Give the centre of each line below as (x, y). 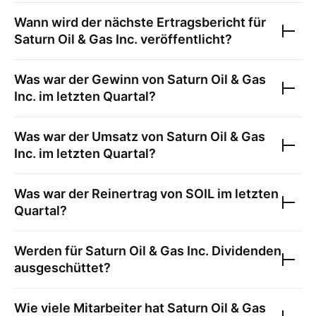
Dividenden (245, 251)
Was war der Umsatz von (90, 136)
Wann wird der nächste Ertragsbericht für (140, 22)
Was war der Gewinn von (91, 79)
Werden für (50, 251)
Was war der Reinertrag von (100, 194)
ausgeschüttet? (62, 268)
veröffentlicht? (185, 39)
